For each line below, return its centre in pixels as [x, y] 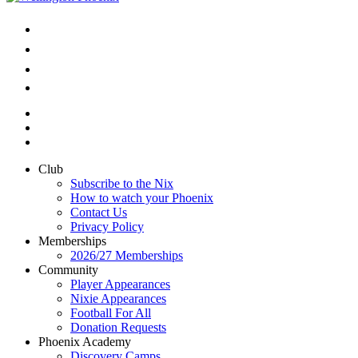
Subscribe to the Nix [122, 183]
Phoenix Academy [85, 341]
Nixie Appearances [118, 298]
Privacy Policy [107, 226]
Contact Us [99, 212]
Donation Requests [118, 327]
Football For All [111, 312]
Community [68, 269]
